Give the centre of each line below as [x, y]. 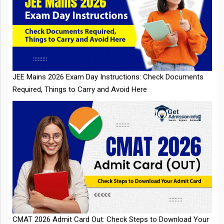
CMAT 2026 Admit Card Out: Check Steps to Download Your [111, 176]
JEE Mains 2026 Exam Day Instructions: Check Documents [108, 33]
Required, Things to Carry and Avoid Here [80, 46]
